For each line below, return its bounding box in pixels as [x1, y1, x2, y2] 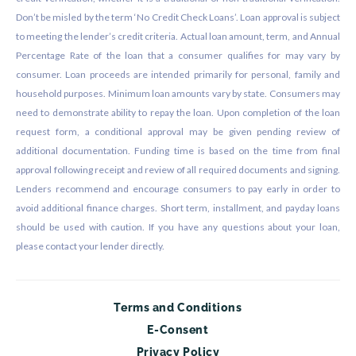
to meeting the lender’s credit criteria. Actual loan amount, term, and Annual [16, 30, 340, 43]
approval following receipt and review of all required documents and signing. [16, 164, 340, 176]
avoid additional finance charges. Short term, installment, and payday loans [16, 202, 340, 215]
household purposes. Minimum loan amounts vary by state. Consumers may [16, 87, 340, 100]
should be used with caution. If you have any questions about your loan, [16, 221, 340, 234]
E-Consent [147, 323, 209, 337]
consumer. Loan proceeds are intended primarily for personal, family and [16, 68, 340, 81]
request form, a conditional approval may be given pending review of [16, 126, 340, 138]
